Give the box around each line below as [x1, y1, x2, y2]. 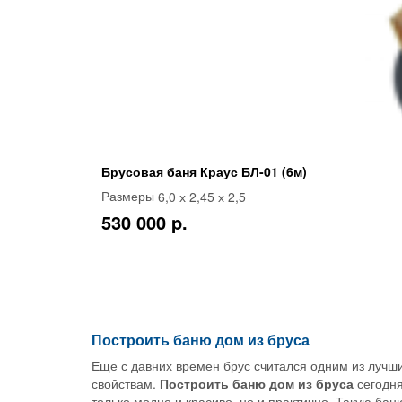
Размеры [101, 188, 158, 204]
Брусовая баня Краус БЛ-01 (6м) [101, 162, 307, 180]
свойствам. [92, 374, 160, 392]
